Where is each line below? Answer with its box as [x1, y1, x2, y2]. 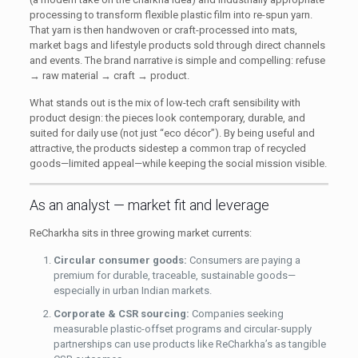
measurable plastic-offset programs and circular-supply [53, 322, 312, 335]
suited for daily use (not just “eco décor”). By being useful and [29, 126, 315, 139]
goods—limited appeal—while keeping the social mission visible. [29, 157, 327, 169]
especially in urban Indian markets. [53, 284, 212, 296]
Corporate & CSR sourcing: [53, 307, 189, 320]
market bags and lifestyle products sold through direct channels [29, 38, 325, 51]
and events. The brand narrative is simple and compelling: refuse [29, 54, 325, 66]
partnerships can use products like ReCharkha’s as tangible [53, 337, 326, 350]
